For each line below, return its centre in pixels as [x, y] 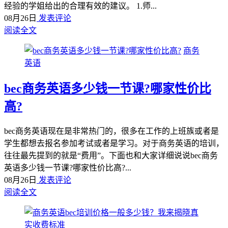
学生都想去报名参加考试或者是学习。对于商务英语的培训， [114, 143]
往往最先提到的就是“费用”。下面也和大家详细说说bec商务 [111, 155]
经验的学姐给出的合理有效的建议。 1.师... [80, 6]
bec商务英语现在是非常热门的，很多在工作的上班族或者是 [111, 131]
